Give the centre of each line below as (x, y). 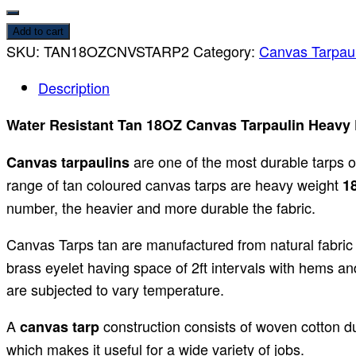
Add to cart (38, 32)
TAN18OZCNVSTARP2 (116, 51)
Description (74, 88)
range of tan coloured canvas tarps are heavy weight (172, 185)
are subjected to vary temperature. (115, 290)
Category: (226, 51)
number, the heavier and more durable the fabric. (161, 208)
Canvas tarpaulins (68, 163)
